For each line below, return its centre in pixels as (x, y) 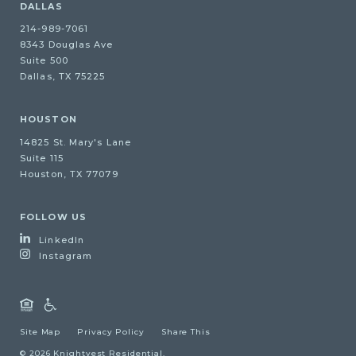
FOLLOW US (53, 217)
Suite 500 (44, 61)
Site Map (41, 331)
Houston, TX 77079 (69, 174)
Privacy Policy (111, 331)
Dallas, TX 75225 (63, 77)
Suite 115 (42, 159)
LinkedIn (62, 240)
